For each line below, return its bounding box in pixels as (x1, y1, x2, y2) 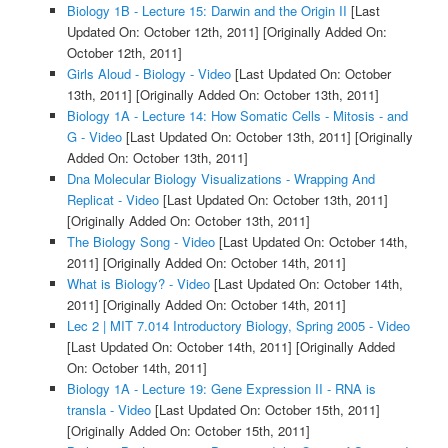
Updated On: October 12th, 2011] (66, 22, 259, 42)
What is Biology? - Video (66, 274, 210, 294)
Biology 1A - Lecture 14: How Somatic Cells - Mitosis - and (66, 106, 408, 126)
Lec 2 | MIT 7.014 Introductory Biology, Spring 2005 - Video (66, 316, 410, 336)
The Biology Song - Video (66, 232, 215, 252)
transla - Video (66, 400, 151, 420)
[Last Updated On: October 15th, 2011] (150, 400, 380, 420)
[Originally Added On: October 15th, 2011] (66, 421, 310, 441)
